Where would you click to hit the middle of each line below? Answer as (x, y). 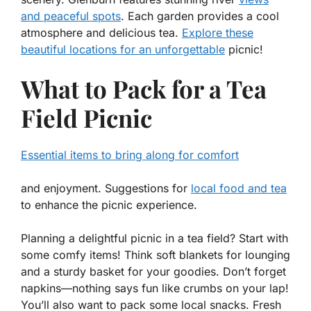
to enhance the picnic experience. (109, 205)
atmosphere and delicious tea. (101, 33)
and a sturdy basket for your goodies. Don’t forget (153, 272)
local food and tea (239, 188)
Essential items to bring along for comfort (130, 155)
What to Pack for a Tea (144, 89)
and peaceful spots (71, 16)
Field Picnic (86, 118)
